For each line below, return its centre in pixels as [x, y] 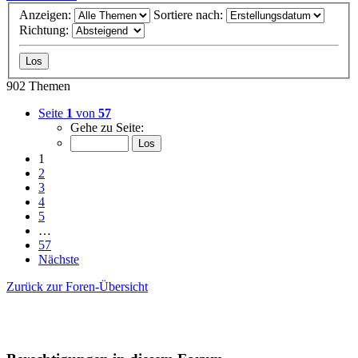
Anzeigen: [47, 15]
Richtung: [46, 30]
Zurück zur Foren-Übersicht [77, 287]
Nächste [59, 260]
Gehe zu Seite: [107, 128]
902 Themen [38, 86]
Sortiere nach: [190, 15]
